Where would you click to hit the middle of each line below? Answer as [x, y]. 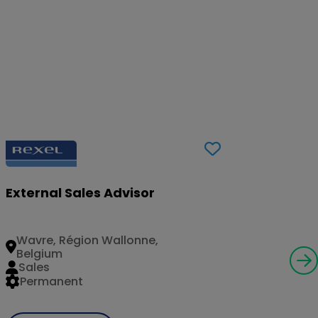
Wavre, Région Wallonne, [87, 240]
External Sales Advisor [80, 192]
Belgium [39, 253]
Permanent [51, 282]
